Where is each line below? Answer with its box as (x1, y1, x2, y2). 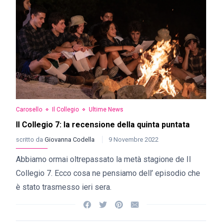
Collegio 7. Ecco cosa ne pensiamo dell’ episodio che (16, 168, 200, 178)
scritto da (16, 136, 45, 143)
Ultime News (89, 106, 123, 113)
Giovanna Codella (45, 136, 96, 143)
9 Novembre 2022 (109, 136, 159, 143)
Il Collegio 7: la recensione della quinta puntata (16, 120, 190, 129)
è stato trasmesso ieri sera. (16, 182, 111, 192)
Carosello (16, 106, 42, 113)
